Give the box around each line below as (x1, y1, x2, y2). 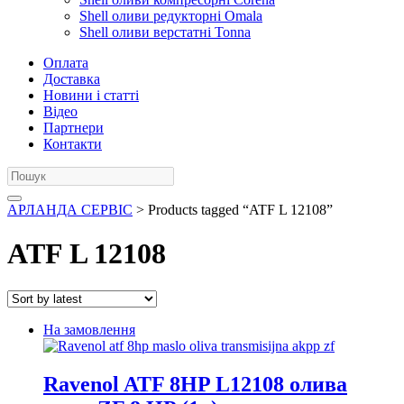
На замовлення (43, 321, 135, 337)
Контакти (43, 136, 102, 151)
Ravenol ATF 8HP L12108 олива (43, 372, 347, 396)
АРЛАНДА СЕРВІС (7, 202, 133, 217)
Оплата (43, 55, 88, 70)
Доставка (43, 71, 100, 87)
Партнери (43, 120, 104, 135)
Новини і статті (43, 87, 139, 103)
